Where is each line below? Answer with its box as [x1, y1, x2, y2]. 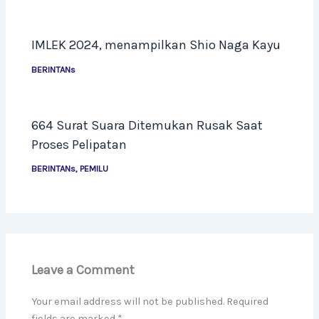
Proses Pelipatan [31, 136, 127, 152]
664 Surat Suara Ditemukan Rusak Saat [31, 117, 263, 133]
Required [226, 296, 269, 308]
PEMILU [80, 163, 109, 174]
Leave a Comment [31, 262, 135, 278]
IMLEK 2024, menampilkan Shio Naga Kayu [31, 37, 281, 53]
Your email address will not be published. [31, 296, 225, 308]
